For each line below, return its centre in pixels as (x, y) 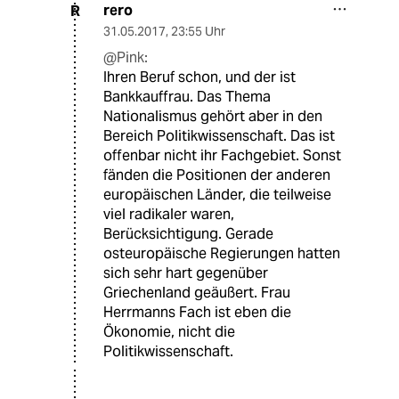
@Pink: (126, 58)
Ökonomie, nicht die (169, 332)
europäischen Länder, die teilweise (217, 195)
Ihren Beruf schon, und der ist (199, 77)
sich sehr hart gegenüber (186, 273)
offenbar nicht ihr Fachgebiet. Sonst (222, 156)
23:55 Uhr (198, 32)
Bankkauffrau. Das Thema (187, 97)
